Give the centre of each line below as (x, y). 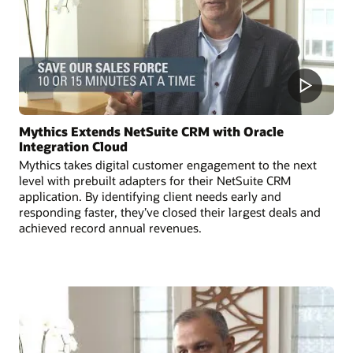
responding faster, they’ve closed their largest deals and (170, 212)
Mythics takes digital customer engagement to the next (168, 165)
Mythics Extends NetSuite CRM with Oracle (151, 132)
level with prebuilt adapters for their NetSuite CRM (155, 181)
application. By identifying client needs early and (150, 197)
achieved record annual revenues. (110, 228)
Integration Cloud (73, 147)
